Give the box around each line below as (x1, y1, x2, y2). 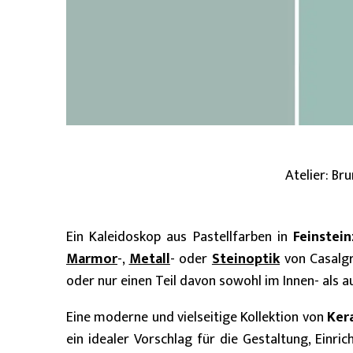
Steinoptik (211, 247, 280, 272)
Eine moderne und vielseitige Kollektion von (66, 306, 328, 330)
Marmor (66, 247, 117, 272)
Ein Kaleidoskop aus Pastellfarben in (66, 225, 293, 250)
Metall (128, 247, 170, 272)
